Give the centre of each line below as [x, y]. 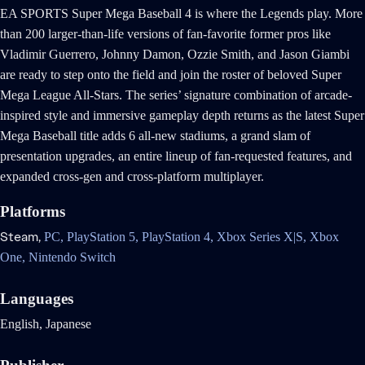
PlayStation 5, [104, 237]
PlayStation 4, [179, 237]
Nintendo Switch [72, 257]
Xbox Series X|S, [263, 237]
